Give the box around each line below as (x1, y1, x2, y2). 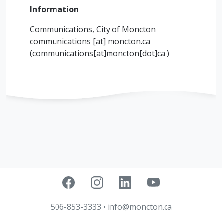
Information (30, 4, 79, 15)
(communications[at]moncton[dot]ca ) (30, 48, 169, 58)
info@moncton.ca (107, 201, 172, 213)
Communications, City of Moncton (30, 24, 156, 35)
